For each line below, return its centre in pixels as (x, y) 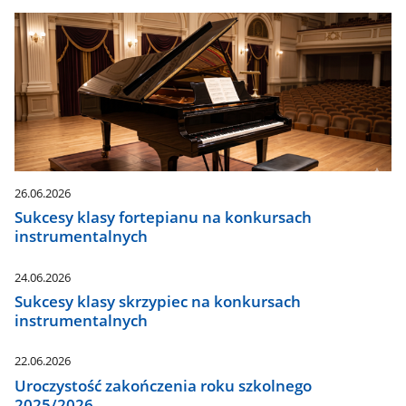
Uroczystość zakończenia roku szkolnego (164, 385)
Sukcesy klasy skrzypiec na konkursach (158, 302)
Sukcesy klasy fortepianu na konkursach (164, 217)
